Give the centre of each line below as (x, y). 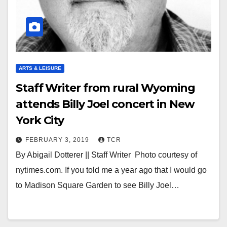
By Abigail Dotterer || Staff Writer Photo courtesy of (106, 155)
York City (40, 120)
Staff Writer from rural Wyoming (105, 88)
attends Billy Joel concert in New (105, 104)
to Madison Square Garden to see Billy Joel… (98, 185)
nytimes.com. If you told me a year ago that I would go (111, 170)
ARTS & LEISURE (40, 68)
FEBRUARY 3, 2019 (58, 140)
